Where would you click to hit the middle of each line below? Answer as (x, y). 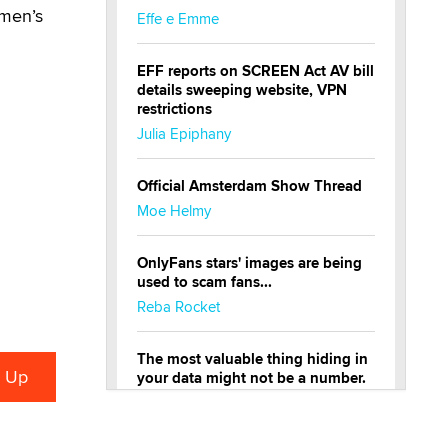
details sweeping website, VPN (242, 90)
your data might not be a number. (251, 378)
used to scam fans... (204, 282)
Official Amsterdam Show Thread (249, 186)
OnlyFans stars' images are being (249, 263)
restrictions (174, 109)
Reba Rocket (178, 306)
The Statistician (185, 421)
